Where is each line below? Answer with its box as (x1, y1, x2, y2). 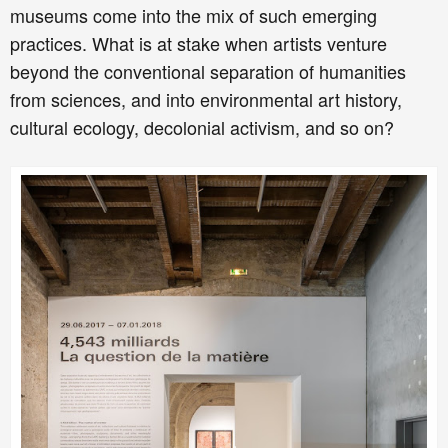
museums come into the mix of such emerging (10, 2, 377, 29)
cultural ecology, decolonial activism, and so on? (10, 114, 394, 141)
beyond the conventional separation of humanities (10, 58, 406, 85)
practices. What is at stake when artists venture (10, 30, 387, 57)
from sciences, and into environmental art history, (10, 86, 402, 113)
